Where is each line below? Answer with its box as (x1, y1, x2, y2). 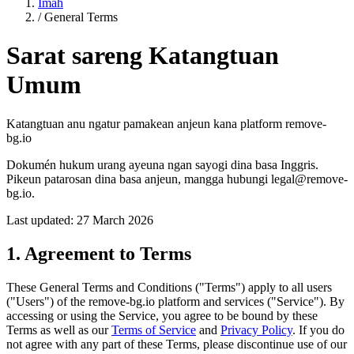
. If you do (292, 322, 345, 337)
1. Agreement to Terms (6, 243, 191, 264)
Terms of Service (111, 322, 196, 337)
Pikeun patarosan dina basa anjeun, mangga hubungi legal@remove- (6, 171, 348, 186)
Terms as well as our (6, 322, 111, 337)
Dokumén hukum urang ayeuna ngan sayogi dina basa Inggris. (6, 157, 318, 171)
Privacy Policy (220, 322, 292, 337)
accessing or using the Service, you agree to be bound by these (6, 308, 318, 322)
